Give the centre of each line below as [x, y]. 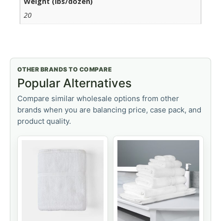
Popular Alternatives [74, 83]
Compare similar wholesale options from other [98, 98]
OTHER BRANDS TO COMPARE [65, 69]
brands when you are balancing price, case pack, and [109, 110]
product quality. [44, 121]
